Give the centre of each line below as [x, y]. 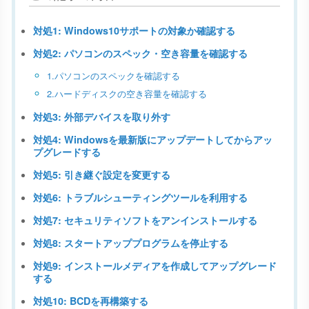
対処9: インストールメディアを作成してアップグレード [155, 265]
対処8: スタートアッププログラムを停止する [131, 242]
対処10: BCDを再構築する [91, 300]
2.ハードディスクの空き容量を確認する [127, 93]
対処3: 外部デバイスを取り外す [102, 116]
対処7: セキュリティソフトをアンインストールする [145, 220]
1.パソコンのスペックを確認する [113, 75]
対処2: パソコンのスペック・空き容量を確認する [140, 53]
